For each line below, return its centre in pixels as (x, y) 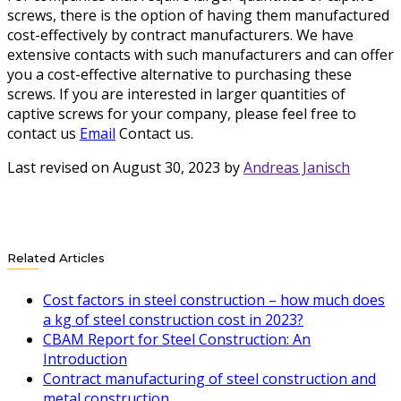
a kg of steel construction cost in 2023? (173, 319)
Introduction (85, 358)
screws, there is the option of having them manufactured (198, 16)
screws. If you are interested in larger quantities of (176, 94)
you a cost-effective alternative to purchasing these (179, 75)
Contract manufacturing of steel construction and (209, 378)
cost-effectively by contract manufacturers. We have (180, 35)
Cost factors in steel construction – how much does (214, 299)
